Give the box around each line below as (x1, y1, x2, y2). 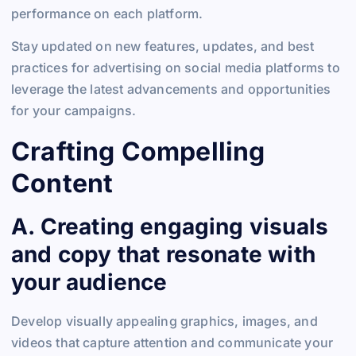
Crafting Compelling (11, 135, 265, 167)
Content (11, 167, 114, 199)
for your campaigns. (11, 103, 137, 119)
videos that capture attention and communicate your (11, 334, 334, 350)
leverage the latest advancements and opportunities (11, 81, 331, 98)
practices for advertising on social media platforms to (11, 60, 340, 76)
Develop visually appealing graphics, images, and (11, 312, 318, 329)
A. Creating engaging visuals (11, 213, 329, 241)
